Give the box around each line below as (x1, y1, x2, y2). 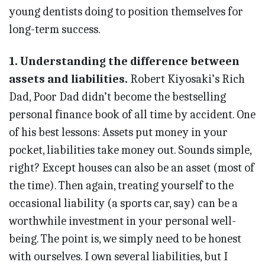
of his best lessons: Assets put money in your (9, 125, 228, 140)
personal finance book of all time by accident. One (9, 108, 256, 122)
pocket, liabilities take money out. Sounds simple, (9, 143, 251, 157)
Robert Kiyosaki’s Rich (128, 72, 245, 86)
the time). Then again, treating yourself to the (9, 179, 234, 193)
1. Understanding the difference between (9, 54, 240, 69)
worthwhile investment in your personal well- (9, 214, 236, 228)
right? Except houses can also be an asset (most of (9, 161, 254, 175)
